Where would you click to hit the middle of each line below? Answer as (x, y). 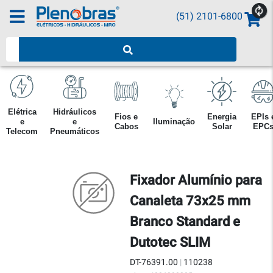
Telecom (22, 131)
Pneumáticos (75, 131)
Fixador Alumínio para (196, 180)
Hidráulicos (75, 112)
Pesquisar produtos (47, 44)
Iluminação (174, 122)
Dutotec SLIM (170, 242)
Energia (222, 117)
